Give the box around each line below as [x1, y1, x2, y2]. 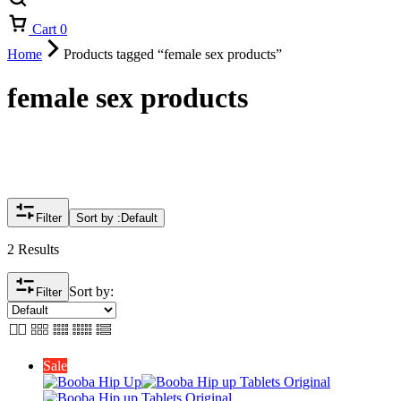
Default [121, 211, 158, 226]
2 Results [7, 242, 59, 258]
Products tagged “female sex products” [64, 47, 282, 62]
